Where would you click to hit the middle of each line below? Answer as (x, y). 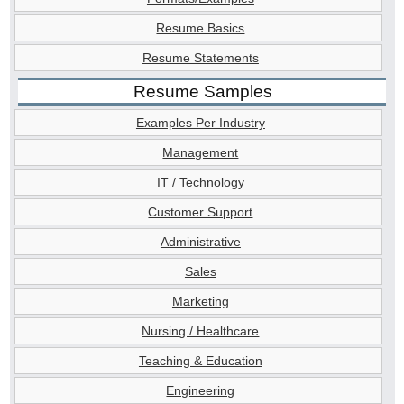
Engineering (201, 390)
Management (201, 152)
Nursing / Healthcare (201, 331)
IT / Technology (200, 182)
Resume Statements (200, 58)
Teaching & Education (200, 360)
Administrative (200, 241)
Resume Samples (203, 91)
